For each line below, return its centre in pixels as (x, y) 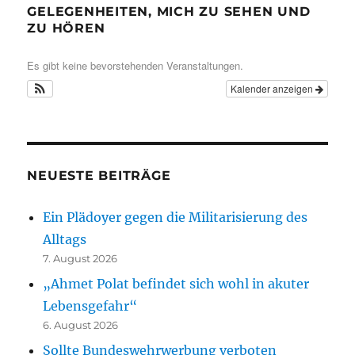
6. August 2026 (81, 324)
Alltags (65, 239)
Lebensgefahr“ (90, 305)
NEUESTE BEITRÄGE (99, 175)
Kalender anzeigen (273, 88)
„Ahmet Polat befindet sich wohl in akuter (176, 283)
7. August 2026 (80, 258)
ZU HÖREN (66, 28)
